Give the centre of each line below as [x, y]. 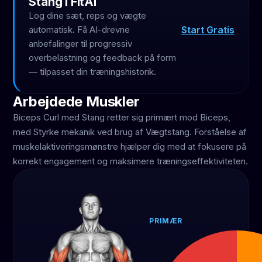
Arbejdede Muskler [76, 101]
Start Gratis [208, 30]
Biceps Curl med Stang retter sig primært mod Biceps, [122, 117]
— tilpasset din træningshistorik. [93, 72]
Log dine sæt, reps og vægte [88, 15]
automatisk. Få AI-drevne [80, 30]
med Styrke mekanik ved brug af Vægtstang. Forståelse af [130, 132]
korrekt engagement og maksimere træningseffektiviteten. [131, 161]
